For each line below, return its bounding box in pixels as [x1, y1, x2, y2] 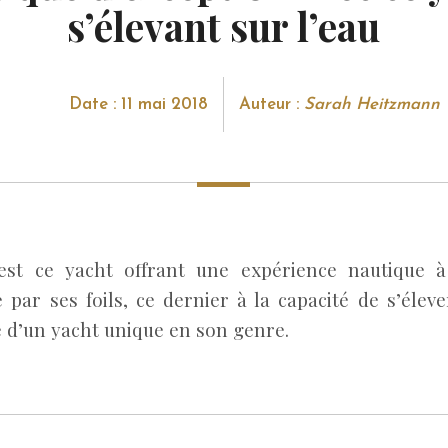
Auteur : [238, 95, 304, 113]
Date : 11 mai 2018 [68, 95, 208, 113]
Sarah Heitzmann [303, 95, 440, 113]
